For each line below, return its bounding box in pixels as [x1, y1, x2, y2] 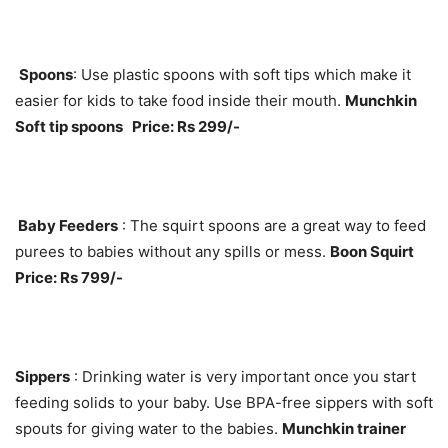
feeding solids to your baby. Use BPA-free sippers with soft [15, 393, 433, 413]
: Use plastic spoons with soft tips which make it [73, 65, 411, 85]
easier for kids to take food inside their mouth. [15, 91, 345, 111]
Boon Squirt [330, 242, 414, 262]
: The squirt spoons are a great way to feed [118, 216, 426, 236]
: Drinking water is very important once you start [70, 367, 416, 387]
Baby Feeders [15, 216, 118, 236]
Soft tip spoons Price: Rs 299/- [15, 117, 240, 137]
